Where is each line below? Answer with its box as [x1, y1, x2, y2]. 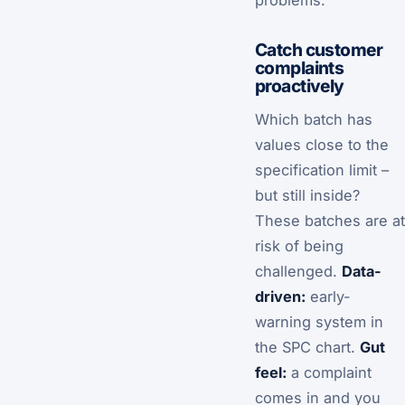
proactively [255, 74, 344, 97]
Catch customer [255, 38, 382, 61]
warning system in [255, 312, 383, 331]
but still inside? [255, 185, 360, 204]
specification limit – [255, 160, 389, 179]
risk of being [255, 236, 344, 255]
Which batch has [255, 109, 372, 128]
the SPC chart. [255, 337, 360, 356]
